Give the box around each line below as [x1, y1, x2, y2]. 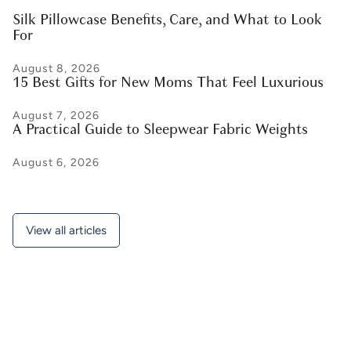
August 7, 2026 [13, 109, 100, 123]
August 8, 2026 [13, 62, 100, 76]
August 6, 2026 [13, 156, 100, 170]
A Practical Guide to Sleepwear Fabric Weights [13, 120, 308, 140]
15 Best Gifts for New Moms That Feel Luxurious [13, 73, 324, 93]
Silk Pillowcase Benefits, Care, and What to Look [13, 10, 322, 31]
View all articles [26, 223, 107, 238]
